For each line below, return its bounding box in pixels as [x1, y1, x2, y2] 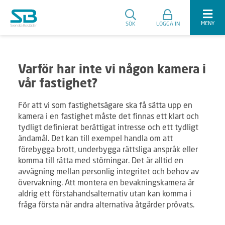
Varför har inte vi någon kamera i [18, 64, 206, 76]
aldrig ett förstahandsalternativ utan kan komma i [18, 188, 191, 198]
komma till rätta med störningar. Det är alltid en [18, 155, 183, 165]
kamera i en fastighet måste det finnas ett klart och [18, 111, 199, 121]
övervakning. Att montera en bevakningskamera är [18, 177, 194, 187]
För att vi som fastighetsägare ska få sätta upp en [18, 100, 192, 109]
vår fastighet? [18, 78, 98, 90]
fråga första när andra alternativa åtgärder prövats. [18, 199, 194, 209]
